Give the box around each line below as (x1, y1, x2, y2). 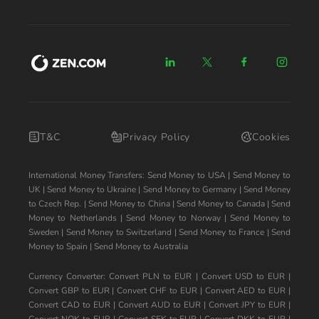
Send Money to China (88, 198, 170, 209)
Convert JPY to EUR (209, 299, 286, 310)
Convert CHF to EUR (117, 285, 197, 296)
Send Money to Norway (126, 212, 221, 224)
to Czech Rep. (28, 198, 82, 209)
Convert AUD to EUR (118, 299, 201, 310)
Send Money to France (178, 226, 265, 238)
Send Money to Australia (94, 241, 188, 252)
